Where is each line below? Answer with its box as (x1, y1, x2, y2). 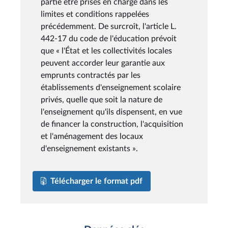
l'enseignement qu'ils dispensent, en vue (41, 107, 182, 116)
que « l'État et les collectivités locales (41, 46, 172, 55)
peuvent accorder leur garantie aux (41, 59, 165, 67)
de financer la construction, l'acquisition (41, 120, 183, 128)
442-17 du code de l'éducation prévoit (41, 34, 177, 43)
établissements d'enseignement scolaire (41, 83, 181, 92)
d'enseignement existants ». (41, 144, 138, 153)
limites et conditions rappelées (41, 10, 149, 18)
